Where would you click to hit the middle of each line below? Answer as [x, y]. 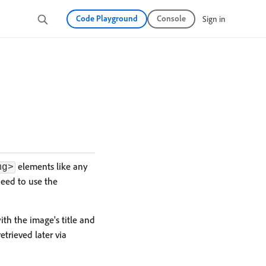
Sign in [214, 18]
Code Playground [107, 18]
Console [171, 18]
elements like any [51, 166]
